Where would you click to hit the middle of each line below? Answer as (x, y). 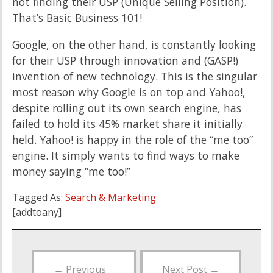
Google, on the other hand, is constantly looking (134, 44)
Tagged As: (39, 197)
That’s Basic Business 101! (77, 18)
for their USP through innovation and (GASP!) (125, 60)
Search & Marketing (111, 197)
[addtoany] (37, 212)
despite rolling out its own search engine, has (127, 108)
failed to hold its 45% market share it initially (127, 123)
